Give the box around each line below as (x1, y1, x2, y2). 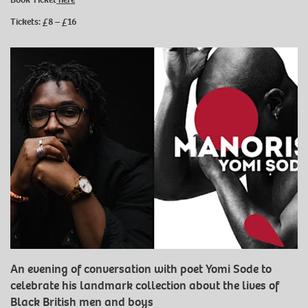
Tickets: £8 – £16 (10, 14, 76, 28)
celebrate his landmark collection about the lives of (10, 278, 279, 294)
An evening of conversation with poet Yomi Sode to (10, 261, 272, 278)
